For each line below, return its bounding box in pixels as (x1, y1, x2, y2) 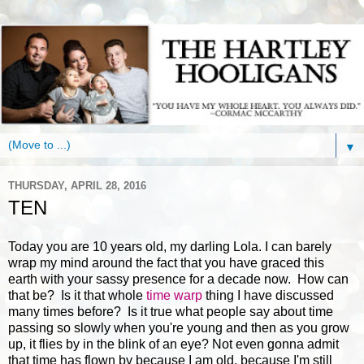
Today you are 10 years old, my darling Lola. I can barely (8, 240, 331, 254)
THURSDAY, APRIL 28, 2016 (8, 179, 146, 192)
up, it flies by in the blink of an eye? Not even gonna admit (8, 337, 339, 352)
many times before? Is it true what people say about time (8, 305, 333, 319)
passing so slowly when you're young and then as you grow (8, 321, 349, 336)
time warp (146, 288, 202, 303)
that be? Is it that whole (8, 288, 146, 303)
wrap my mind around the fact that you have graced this (8, 256, 324, 271)
